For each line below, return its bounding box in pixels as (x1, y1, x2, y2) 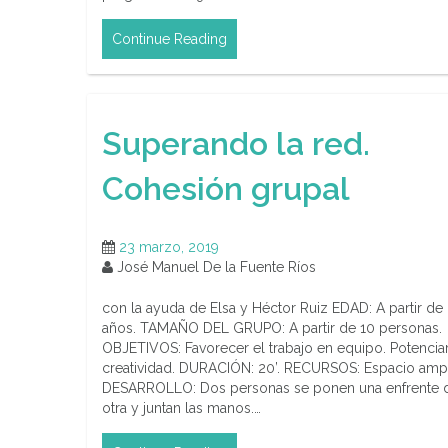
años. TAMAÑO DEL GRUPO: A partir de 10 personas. (102, 320, 442, 337)
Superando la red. (102, 124, 370, 162)
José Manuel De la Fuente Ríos (113, 259, 316, 276)
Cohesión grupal (102, 169, 350, 207)
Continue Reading (112, 31, 227, 48)
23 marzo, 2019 (119, 239, 219, 256)
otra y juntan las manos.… (102, 400, 261, 417)
